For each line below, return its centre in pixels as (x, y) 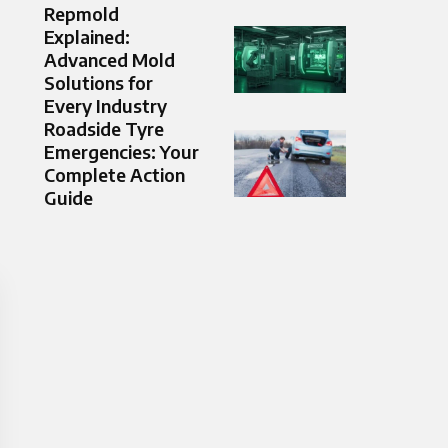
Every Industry (105, 106)
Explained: (87, 37)
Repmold (81, 14)
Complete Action (114, 175)
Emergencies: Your (121, 152)
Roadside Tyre (104, 129)
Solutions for (98, 83)
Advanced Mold (109, 60)
